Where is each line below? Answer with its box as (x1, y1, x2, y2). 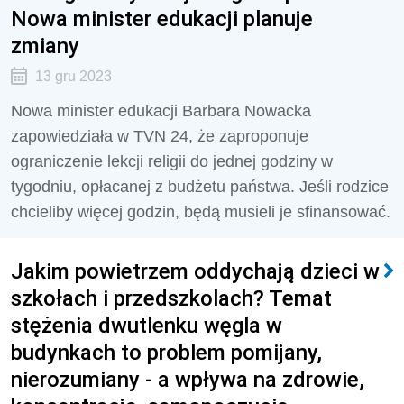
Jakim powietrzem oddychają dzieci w (11, 258, 380, 284)
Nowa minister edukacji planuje (11, 5, 313, 32)
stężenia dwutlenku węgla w (11, 312, 282, 338)
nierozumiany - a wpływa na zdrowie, (11, 366, 364, 392)
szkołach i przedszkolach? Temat (11, 285, 332, 311)
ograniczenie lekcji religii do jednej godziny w (11, 152, 333, 170)
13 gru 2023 (34, 69, 112, 84)
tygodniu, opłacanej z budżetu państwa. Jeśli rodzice (11, 178, 389, 196)
